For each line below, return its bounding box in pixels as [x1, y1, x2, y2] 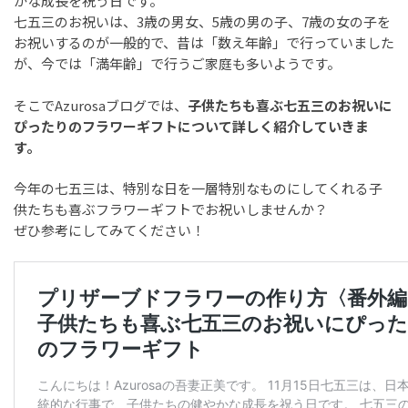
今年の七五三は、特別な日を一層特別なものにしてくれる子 [14, 178, 382, 199]
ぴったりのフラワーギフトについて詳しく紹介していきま [14, 116, 369, 136]
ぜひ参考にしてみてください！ [14, 220, 205, 240]
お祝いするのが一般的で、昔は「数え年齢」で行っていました [14, 33, 394, 53]
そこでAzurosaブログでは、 [14, 95, 188, 115]
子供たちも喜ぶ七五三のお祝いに [188, 95, 393, 115]
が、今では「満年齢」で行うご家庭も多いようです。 [14, 54, 341, 74]
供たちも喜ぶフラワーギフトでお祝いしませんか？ [14, 199, 328, 219]
